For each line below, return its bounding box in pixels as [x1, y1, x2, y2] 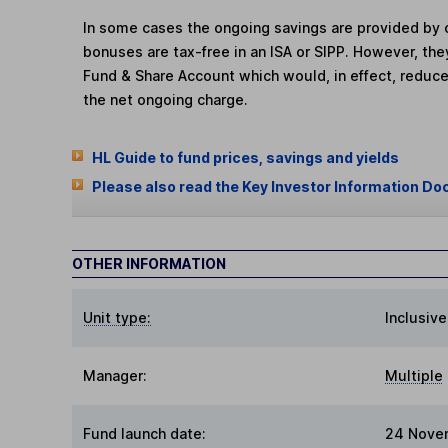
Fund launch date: [83, 424, 207, 442]
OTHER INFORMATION [72, 254, 226, 272]
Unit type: [83, 308, 152, 326]
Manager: [83, 366, 148, 384]
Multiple [385, 366, 443, 384]
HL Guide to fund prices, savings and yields [91, 148, 399, 166]
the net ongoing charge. [83, 90, 249, 108]
